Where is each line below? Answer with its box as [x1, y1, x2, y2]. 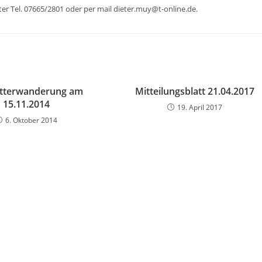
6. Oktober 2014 [5, 115, 58, 125]
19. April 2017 [177, 102, 223, 112]
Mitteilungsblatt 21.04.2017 [135, 85, 255, 98]
